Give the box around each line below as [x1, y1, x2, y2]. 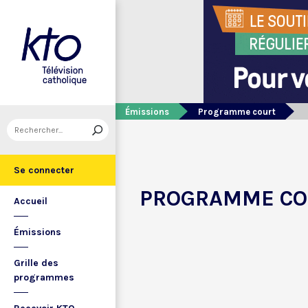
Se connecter [14, 164, 74, 176]
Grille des [14, 257, 58, 269]
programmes [14, 272, 74, 283]
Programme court [198, 107, 276, 117]
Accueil [14, 195, 47, 207]
